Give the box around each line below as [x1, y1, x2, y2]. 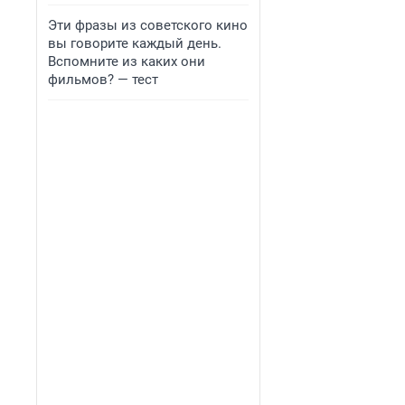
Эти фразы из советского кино [48, 17, 248, 33]
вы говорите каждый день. [48, 35, 221, 52]
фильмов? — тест [48, 71, 158, 88]
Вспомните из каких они [48, 53, 205, 70]
